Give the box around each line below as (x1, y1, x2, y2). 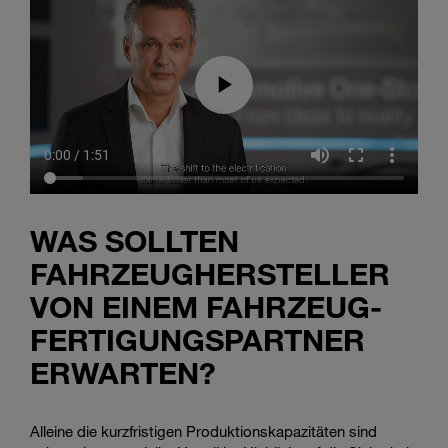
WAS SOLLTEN (30, 221, 239, 259)
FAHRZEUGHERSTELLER (30, 254, 390, 292)
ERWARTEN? (30, 353, 216, 391)
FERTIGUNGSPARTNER (30, 320, 365, 358)
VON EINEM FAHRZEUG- (30, 287, 382, 325)
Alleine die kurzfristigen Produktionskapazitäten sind (30, 421, 377, 440)
